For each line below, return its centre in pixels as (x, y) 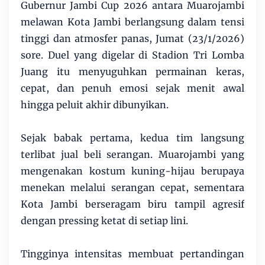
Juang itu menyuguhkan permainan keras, (132, 72)
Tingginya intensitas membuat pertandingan (132, 254)
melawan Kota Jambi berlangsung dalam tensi (132, 22)
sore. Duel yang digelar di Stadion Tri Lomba (132, 55)
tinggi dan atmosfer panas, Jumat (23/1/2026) (132, 39)
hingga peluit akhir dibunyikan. (95, 105)
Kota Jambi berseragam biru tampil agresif (132, 204)
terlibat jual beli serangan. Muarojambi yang (132, 155)
